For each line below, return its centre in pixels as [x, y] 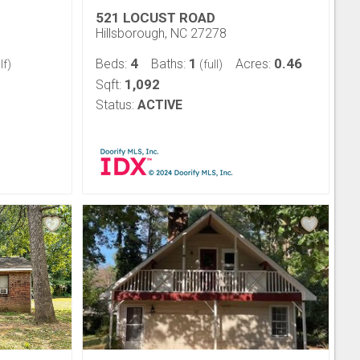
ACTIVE [160, 105]
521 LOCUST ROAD [155, 18]
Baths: [170, 64]
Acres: [255, 64]
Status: [115, 105]
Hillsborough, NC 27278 [161, 33]
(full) [210, 64]
